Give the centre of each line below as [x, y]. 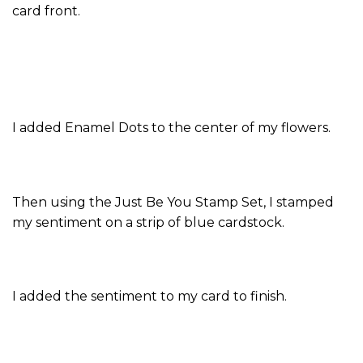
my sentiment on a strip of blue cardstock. [148, 222]
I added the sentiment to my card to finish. [149, 297]
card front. [46, 11]
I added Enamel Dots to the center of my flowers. [171, 128]
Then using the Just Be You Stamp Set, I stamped [173, 202]
